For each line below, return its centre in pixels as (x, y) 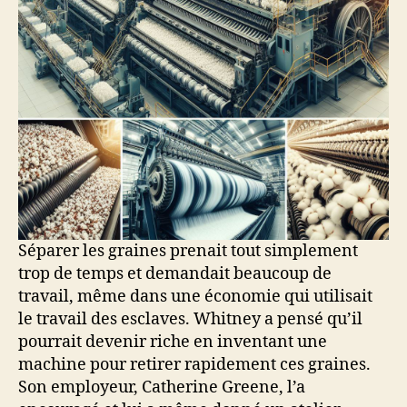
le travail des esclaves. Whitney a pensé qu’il (190, 320)
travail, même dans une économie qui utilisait (195, 297)
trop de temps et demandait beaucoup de (175, 274)
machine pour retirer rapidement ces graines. (194, 365)
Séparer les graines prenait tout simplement (188, 252)
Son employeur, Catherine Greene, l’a (162, 388)
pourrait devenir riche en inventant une (173, 342)
